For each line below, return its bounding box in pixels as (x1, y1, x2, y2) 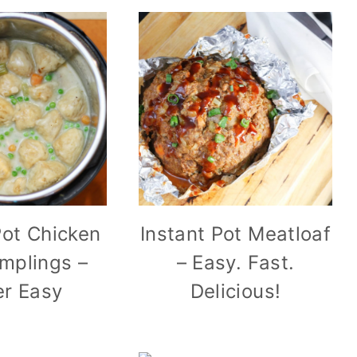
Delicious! (190, 280, 281, 304)
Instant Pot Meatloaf (139, 222, 331, 246)
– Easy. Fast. (176, 251, 295, 275)
